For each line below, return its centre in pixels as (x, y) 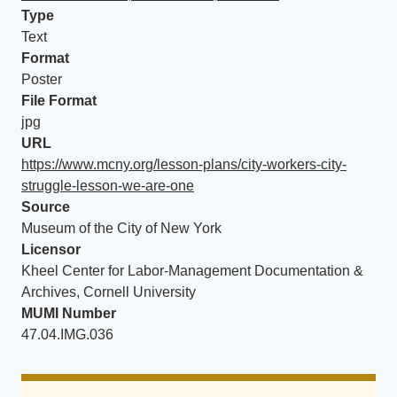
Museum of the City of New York (121, 228)
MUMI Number (69, 313)
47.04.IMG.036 (67, 335)
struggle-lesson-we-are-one (108, 186)
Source (46, 207)
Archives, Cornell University (109, 292)
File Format (59, 101)
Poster (42, 79)
